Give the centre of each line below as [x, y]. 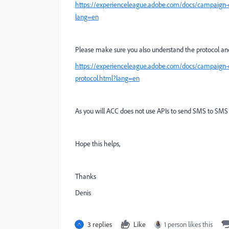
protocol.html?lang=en [107, 78]
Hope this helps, [98, 144]
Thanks [86, 176]
